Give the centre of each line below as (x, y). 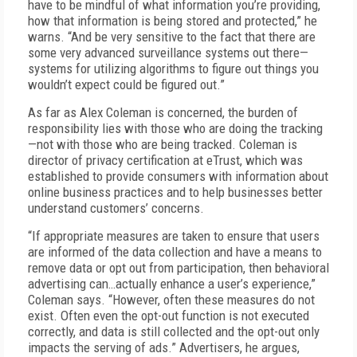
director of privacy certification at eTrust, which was (165, 160)
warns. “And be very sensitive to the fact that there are (172, 37)
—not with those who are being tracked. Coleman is (163, 144)
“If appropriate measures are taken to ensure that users (174, 236)
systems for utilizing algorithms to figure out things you (173, 69)
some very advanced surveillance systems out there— (168, 53)
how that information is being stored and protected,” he (173, 21)
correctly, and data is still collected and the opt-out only (174, 331)
